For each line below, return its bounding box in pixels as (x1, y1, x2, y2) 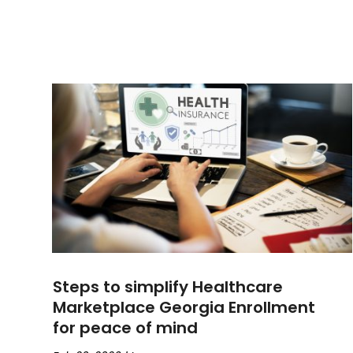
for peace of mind (53, 316, 199, 339)
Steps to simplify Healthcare (53, 275, 284, 298)
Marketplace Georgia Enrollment (53, 295, 316, 318)
